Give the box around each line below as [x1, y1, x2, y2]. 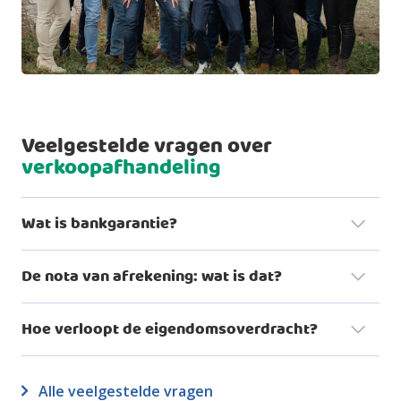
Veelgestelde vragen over [21, 129, 272, 164]
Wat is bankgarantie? [21, 210, 177, 237]
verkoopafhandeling [21, 150, 221, 185]
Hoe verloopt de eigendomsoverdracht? [21, 316, 318, 343]
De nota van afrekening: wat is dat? [21, 263, 282, 290]
